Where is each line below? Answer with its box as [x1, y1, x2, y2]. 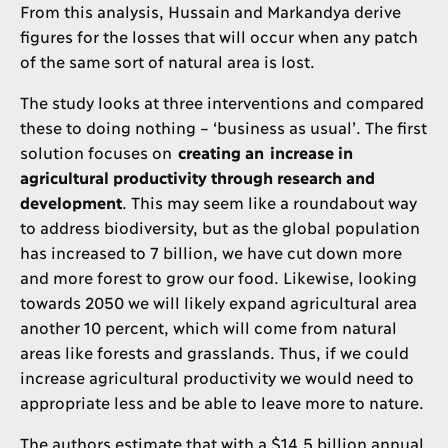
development [20, 191, 122, 211]
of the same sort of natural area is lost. [20, 50, 315, 70]
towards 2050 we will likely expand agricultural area [20, 291, 416, 311]
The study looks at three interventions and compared [20, 91, 423, 111]
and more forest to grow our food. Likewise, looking [20, 266, 416, 286]
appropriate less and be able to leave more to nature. [20, 391, 424, 411]
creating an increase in [178, 141, 352, 161]
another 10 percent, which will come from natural [20, 316, 396, 336]
